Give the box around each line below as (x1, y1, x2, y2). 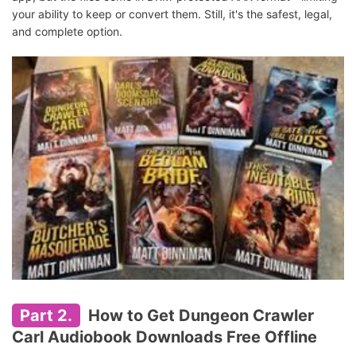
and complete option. (12, 25, 122, 39)
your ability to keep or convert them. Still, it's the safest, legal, (12, 7, 332, 21)
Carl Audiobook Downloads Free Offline (12, 327, 317, 347)
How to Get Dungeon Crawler (84, 306, 314, 326)
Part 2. (20, 306, 72, 326)
